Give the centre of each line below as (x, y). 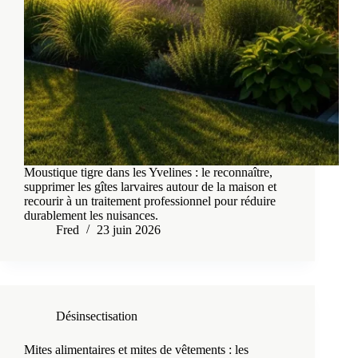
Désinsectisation (97, 316)
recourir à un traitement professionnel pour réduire (150, 201)
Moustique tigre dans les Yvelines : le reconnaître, (148, 173)
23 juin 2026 (129, 230)
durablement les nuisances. (91, 216)
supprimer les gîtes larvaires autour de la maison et (150, 187)
